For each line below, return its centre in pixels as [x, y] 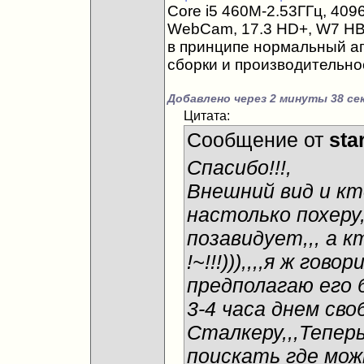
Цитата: [207, 116]
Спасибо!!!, [240, 167]
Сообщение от [258, 140]
